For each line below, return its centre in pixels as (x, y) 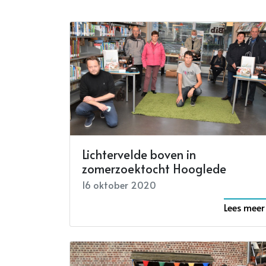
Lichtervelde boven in (139, 155)
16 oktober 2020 (119, 185)
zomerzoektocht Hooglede (154, 169)
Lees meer (244, 208)
